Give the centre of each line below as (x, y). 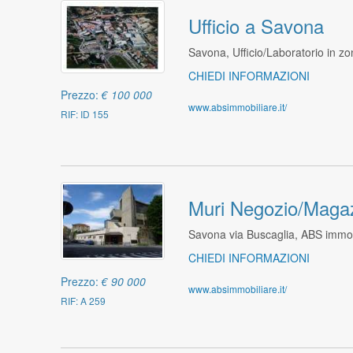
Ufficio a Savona (256, 25)
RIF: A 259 (84, 301)
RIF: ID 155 (85, 114)
